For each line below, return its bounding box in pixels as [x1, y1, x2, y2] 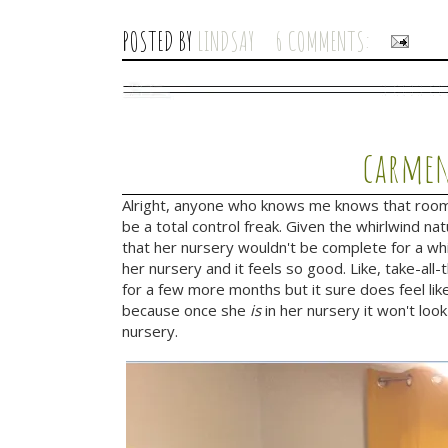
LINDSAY [197, 24, 255, 57]
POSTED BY [122, 24, 197, 57]
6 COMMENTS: [274, 24, 374, 57]
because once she [122, 299, 250, 320]
